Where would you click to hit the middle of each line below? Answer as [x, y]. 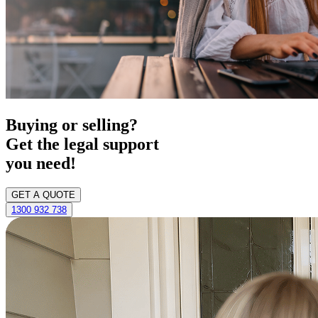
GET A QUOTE [43, 194]
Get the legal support [82, 144]
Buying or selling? [72, 125]
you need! [41, 164]
